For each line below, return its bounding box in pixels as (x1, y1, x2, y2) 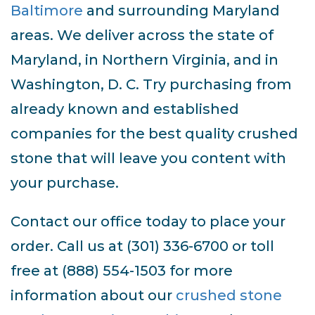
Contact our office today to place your (11, 213, 285, 231)
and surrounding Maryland (83, 2, 280, 20)
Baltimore (11, 2, 83, 20)
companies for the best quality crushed (11, 125, 298, 143)
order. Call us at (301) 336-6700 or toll (11, 238, 274, 255)
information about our (11, 287, 176, 304)
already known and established (11, 101, 239, 118)
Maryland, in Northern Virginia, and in (11, 51, 278, 69)
